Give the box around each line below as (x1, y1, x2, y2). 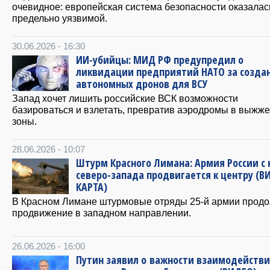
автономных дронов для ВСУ (76, 77, 207, 92)
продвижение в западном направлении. (12, 207, 191, 219)
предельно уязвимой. (12, 13, 107, 24)
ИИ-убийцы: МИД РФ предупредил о (76, 52, 243, 67)
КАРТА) (76, 180, 107, 195)
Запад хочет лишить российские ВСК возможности (12, 93, 238, 104)
